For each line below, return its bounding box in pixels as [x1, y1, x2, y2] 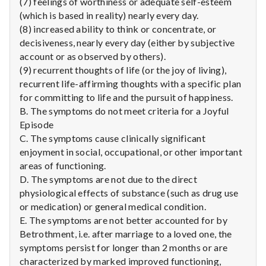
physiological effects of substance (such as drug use [20, 186, 239, 198]
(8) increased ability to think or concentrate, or [20, 23, 217, 34]
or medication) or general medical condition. [20, 200, 207, 212]
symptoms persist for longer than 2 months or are [20, 241, 228, 253]
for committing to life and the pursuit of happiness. [20, 91, 233, 103]
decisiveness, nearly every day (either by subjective [20, 36, 235, 48]
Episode [20, 118, 54, 130]
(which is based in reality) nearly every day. [20, 9, 199, 21]
